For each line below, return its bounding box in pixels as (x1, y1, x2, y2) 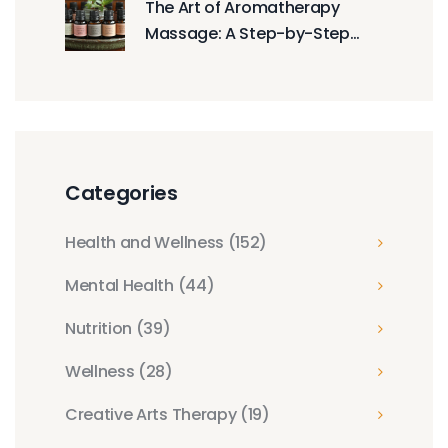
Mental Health (65, 273, 178, 297)
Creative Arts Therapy (65, 402, 240, 426)
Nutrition (65, 316, 136, 340)
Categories (65, 178, 178, 207)
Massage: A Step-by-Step (145, 21, 350, 45)
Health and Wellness (65, 230, 228, 254)
